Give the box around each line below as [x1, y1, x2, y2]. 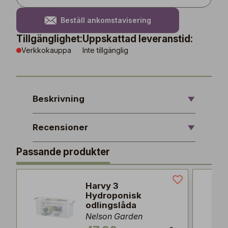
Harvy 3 [85, 181, 119, 191]
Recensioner [33, 122, 88, 132]
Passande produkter [16, 146, 110, 158]
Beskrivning [33, 94, 84, 104]
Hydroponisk [85, 190, 141, 201]
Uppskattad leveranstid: [82, 33, 193, 45]
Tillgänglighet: [16, 33, 82, 45]
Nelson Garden [85, 211, 142, 221]
